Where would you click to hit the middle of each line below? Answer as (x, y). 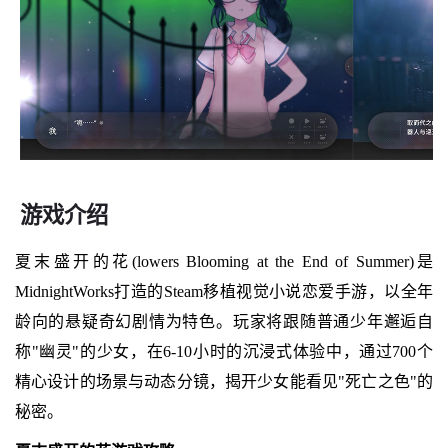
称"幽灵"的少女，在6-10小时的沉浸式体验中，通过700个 (224, 351)
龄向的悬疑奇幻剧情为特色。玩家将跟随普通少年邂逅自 (224, 321)
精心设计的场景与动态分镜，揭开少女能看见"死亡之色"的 (224, 381)
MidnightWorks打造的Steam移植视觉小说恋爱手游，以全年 (224, 291)
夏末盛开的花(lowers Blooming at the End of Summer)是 (224, 261)
